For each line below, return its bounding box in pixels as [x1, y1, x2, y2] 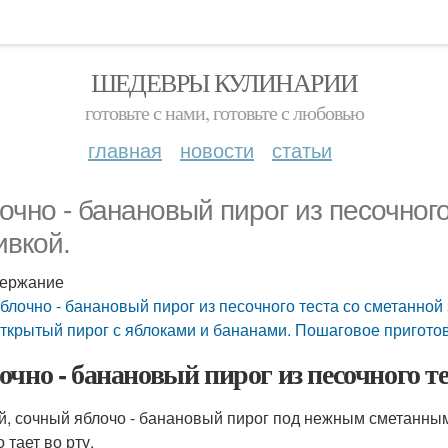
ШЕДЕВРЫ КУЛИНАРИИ [90, 65, 358, 99]
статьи [272, 135, 332, 164]
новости [180, 135, 254, 164]
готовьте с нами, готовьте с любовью [84, 99, 364, 126]
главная [88, 135, 162, 164]
